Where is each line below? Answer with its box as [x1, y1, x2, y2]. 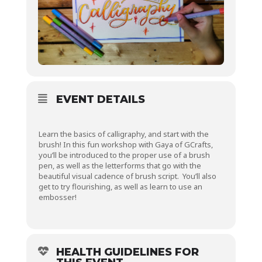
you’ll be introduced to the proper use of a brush [38, 150, 210, 161]
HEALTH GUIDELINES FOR [56, 246, 199, 259]
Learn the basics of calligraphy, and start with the [38, 129, 209, 140]
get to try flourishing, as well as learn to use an [38, 181, 202, 192]
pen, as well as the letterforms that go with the [38, 160, 201, 171]
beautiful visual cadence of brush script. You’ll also [38, 171, 216, 182]
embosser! [38, 192, 77, 203]
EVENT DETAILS [56, 93, 145, 106]
